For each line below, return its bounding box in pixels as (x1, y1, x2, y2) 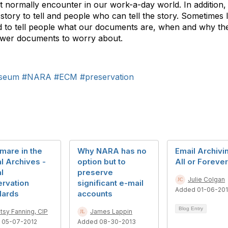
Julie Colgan (188, 176, 225, 183)
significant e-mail (77, 178, 144, 188)
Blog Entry (179, 206, 203, 211)
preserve (77, 167, 113, 177)
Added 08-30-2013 (77, 218, 136, 225)
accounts (77, 189, 112, 198)
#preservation (80, 72, 134, 82)
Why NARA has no (77, 146, 147, 156)
